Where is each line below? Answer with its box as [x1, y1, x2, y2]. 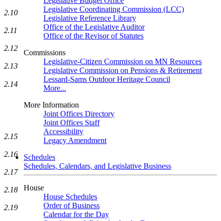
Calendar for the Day [43, 210, 109, 219]
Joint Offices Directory [43, 110, 114, 118]
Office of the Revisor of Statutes [43, 32, 144, 40]
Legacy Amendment [43, 136, 107, 145]
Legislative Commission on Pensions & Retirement [43, 66, 202, 74]
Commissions [24, 48, 66, 57]
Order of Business [43, 201, 100, 210]
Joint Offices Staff [43, 118, 100, 127]
